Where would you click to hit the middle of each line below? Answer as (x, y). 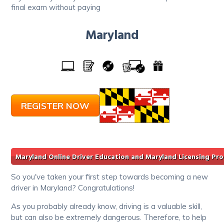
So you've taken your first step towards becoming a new (110, 176)
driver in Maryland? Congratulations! (73, 187)
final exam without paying (56, 7)
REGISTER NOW (55, 105)
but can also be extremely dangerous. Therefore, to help (109, 217)
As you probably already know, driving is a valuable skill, (107, 206)
